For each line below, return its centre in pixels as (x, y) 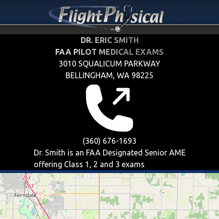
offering (49, 164)
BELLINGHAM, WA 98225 (109, 75)
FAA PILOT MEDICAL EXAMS (109, 52)
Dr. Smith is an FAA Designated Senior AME (109, 153)
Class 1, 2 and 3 (92, 164)
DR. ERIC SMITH (109, 40)
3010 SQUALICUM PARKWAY (109, 64)
